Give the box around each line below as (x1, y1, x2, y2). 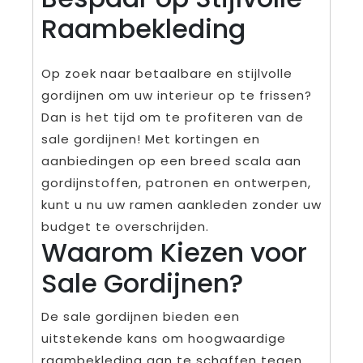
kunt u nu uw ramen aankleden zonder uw (41, 195, 322, 213)
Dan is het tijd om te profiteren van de (41, 108, 304, 126)
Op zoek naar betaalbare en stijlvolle (41, 64, 293, 82)
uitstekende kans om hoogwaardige (41, 329, 286, 347)
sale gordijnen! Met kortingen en (41, 130, 260, 147)
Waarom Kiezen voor (41, 233, 307, 271)
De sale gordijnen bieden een (41, 307, 240, 325)
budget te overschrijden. (41, 217, 209, 235)
